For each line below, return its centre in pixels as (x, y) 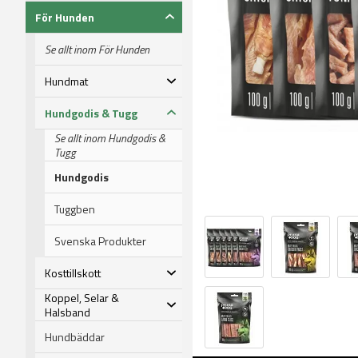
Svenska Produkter (100, 241)
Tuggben (75, 209)
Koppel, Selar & (82, 297)
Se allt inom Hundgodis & (110, 137)
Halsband (68, 312)
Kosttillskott (73, 272)
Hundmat (66, 81)
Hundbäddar (75, 336)
